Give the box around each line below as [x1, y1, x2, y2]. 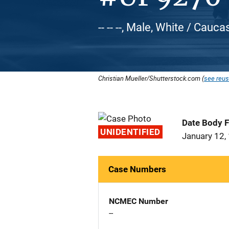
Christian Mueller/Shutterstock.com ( [98, 74, 204, 83]
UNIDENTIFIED [100, 127, 161, 137]
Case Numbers [108, 164, 166, 174]
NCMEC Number [109, 196, 168, 206]
